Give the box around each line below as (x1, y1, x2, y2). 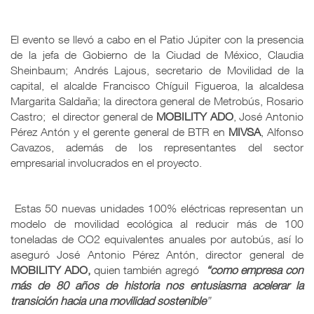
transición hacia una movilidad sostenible (11, 294, 206, 307)
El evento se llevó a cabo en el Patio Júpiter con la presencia (11, 32, 303, 46)
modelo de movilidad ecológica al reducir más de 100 (11, 217, 303, 230)
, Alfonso (260, 125, 304, 138)
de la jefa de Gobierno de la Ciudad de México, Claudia (11, 48, 303, 61)
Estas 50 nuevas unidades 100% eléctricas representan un (11, 201, 303, 214)
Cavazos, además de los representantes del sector (11, 140, 303, 153)
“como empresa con (202, 263, 303, 276)
